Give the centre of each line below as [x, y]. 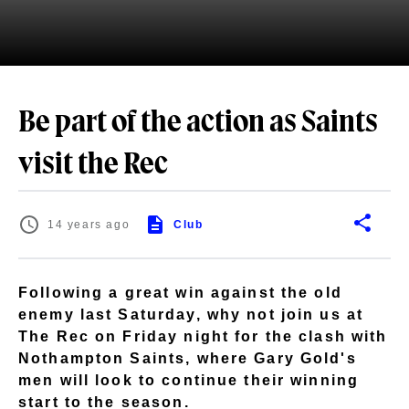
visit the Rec [93, 165]
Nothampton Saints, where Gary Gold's [188, 358]
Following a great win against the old [180, 292]
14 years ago [89, 225]
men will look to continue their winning [189, 380]
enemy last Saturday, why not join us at [191, 314]
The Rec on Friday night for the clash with [203, 336]
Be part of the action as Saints [198, 123]
